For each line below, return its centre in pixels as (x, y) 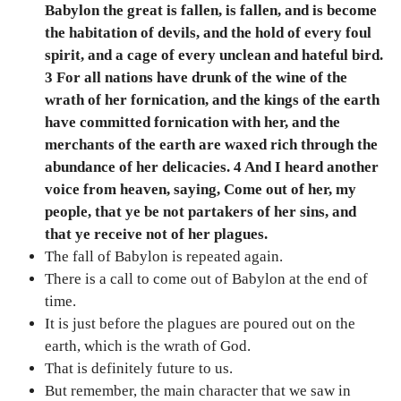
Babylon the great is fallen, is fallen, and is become (211, 11)
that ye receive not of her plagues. (156, 235)
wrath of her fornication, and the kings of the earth (212, 100)
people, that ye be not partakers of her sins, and (200, 212)
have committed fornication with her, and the (192, 123)
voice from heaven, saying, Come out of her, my (200, 190)
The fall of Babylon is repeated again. (164, 257)
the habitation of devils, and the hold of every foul (208, 33)
